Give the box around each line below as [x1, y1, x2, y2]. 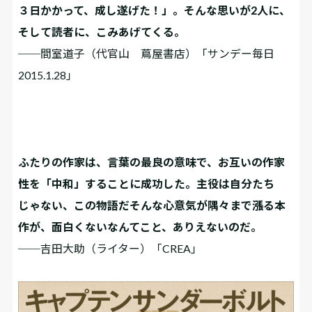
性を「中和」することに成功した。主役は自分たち [18, 177, 275, 191]
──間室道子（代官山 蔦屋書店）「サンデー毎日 [18, 47, 275, 61]
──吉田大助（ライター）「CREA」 [18, 242, 203, 256]
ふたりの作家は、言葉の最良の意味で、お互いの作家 [18, 155, 286, 169]
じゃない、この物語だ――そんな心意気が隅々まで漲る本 [18, 198, 286, 212]
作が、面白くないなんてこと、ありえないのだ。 [18, 220, 263, 234]
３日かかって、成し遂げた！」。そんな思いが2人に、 [18, 3, 291, 17]
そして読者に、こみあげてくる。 [18, 25, 186, 39]
